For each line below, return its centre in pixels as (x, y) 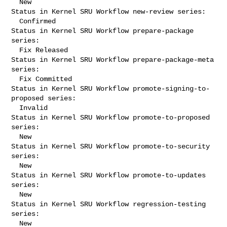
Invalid (15, 108)
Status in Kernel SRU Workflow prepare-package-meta (113, 60)
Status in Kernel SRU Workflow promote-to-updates (109, 175)
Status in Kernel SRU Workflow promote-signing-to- (111, 88)
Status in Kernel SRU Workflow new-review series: (109, 11)
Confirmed (15, 21)
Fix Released (15, 50)
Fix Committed (15, 79)
